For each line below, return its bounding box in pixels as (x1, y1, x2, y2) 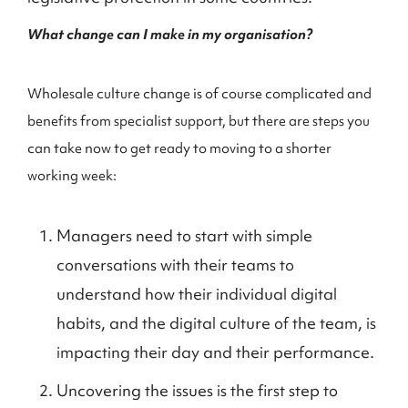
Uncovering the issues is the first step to (56, 380, 338, 401)
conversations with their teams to (56, 254, 294, 275)
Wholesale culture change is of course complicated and (27, 85, 372, 103)
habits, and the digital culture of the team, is (56, 312, 376, 333)
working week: (27, 167, 117, 185)
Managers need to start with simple (56, 225, 312, 246)
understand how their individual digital (56, 283, 337, 304)
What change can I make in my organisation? (27, 25, 312, 44)
